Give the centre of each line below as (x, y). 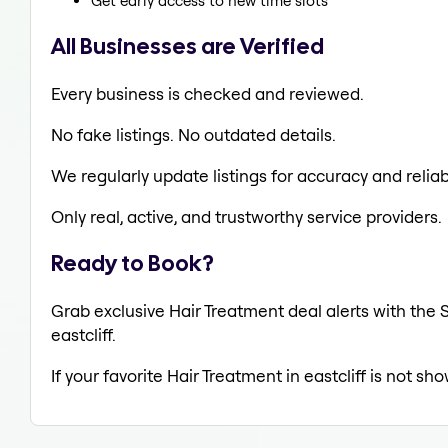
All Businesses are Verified (187, 45)
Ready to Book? (132, 263)
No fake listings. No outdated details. (193, 134)
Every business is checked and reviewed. (207, 93)
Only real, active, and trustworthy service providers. (246, 216)
